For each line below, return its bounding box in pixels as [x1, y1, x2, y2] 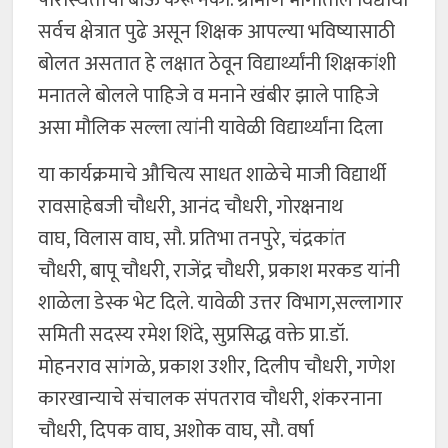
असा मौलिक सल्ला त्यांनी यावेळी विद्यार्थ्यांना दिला [38, 111, 384, 146]
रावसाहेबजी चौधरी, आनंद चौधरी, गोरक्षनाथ [38, 190, 344, 225]
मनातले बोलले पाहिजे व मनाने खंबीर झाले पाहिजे [38, 79, 380, 114]
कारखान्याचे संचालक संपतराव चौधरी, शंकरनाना [38, 382, 383, 417]
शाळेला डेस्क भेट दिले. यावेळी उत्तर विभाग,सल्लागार [38, 286, 404, 321]
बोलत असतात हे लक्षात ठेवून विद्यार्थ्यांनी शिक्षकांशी [38, 47, 397, 82]
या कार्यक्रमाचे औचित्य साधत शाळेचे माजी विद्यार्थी [38, 158, 387, 193]
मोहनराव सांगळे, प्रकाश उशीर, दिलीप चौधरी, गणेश [38, 350, 396, 385]
